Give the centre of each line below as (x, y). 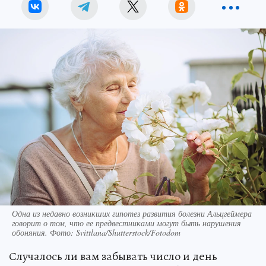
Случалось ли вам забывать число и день (113, 256)
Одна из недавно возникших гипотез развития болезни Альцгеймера (132, 213)
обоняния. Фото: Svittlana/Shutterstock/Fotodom (96, 232)
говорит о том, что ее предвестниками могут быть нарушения (126, 223)
